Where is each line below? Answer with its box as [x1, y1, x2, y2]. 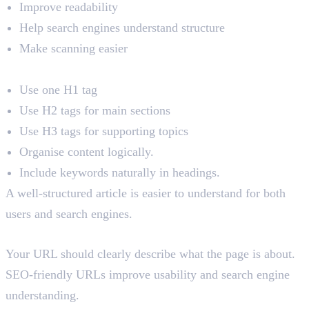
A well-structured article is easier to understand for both [6, 186, 286, 201]
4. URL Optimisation [6, 223, 166, 244]
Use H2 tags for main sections [19, 103, 170, 118]
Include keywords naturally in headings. [19, 166, 220, 180]
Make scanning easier [19, 41, 128, 56]
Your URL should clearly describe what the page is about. [6, 247, 295, 261]
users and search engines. [6, 207, 132, 221]
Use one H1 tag [19, 83, 97, 97]
